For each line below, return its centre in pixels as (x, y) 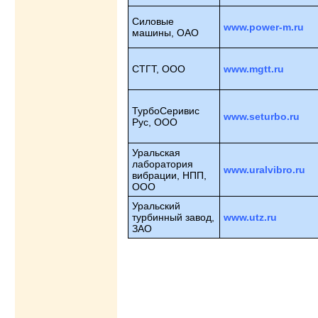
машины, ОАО (165, 32)
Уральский (156, 205)
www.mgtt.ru (254, 68)
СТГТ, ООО (160, 68)
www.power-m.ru (264, 27)
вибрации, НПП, (169, 175)
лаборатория (163, 164)
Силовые (153, 21)
